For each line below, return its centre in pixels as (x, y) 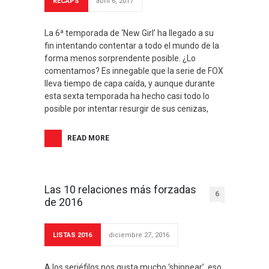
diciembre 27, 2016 (139, 235)
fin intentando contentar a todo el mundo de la (132, 46)
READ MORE (88, 138)
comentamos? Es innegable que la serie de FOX (134, 71)
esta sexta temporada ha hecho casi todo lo (127, 96)
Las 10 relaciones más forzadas (120, 189)
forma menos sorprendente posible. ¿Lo (120, 58)
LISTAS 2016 (72, 235)
